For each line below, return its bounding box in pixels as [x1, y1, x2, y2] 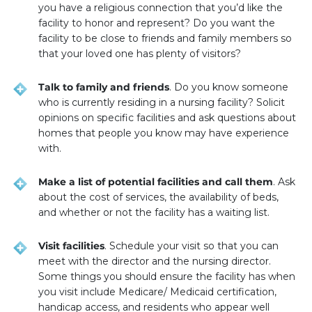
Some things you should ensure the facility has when [38, 270, 295, 283]
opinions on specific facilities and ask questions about [38, 111, 296, 125]
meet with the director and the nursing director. [38, 255, 271, 268]
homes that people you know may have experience [38, 127, 289, 140]
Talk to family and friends [38, 81, 169, 94]
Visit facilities [38, 240, 104, 253]
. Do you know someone [169, 81, 288, 94]
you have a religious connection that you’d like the [38, 1, 283, 15]
